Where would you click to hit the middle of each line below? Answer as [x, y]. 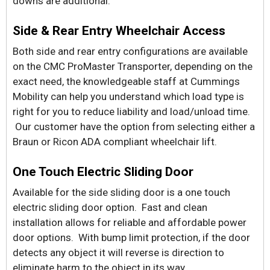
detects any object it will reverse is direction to [118, 253]
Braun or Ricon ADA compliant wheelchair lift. [115, 142]
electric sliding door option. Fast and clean [110, 207]
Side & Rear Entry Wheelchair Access [119, 31]
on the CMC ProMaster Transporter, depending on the [133, 66]
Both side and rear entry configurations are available [130, 51]
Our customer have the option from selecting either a [134, 127]
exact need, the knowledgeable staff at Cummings [126, 81]
